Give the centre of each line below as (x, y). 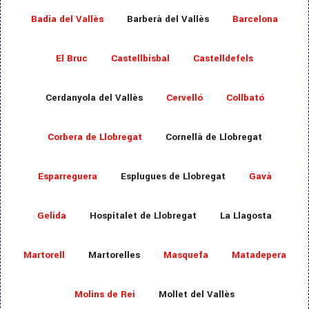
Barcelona (255, 19)
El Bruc (72, 59)
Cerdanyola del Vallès (94, 98)
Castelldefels (223, 59)
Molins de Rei (105, 295)
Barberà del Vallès (168, 19)
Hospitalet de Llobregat (143, 216)
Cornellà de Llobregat (213, 137)
